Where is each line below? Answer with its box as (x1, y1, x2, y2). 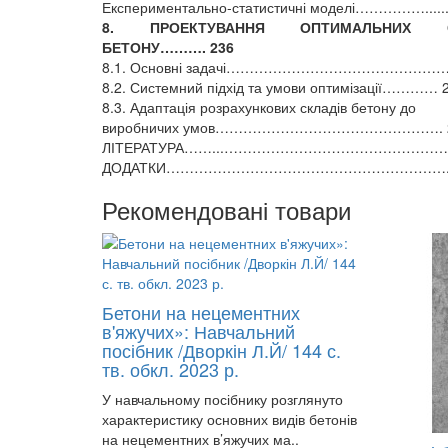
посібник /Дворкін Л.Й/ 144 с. (102, 337, 341, 363)
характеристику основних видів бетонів (102, 409, 357, 429)
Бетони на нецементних (102, 299, 300, 325)
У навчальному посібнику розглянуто (102, 389, 343, 409)
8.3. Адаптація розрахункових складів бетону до (102, 97, 416, 117)
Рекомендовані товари (102, 192, 351, 227)
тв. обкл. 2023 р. (102, 356, 239, 382)
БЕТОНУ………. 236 (102, 37, 234, 57)
